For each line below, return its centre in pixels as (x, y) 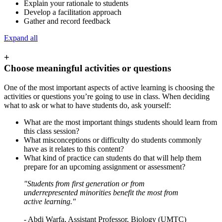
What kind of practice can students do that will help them (112, 158)
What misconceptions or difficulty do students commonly (113, 140)
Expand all (21, 38)
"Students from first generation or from (84, 183)
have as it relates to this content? (74, 149)
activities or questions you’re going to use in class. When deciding (107, 96)
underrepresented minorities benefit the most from (101, 192)
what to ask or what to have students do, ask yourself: (87, 105)
